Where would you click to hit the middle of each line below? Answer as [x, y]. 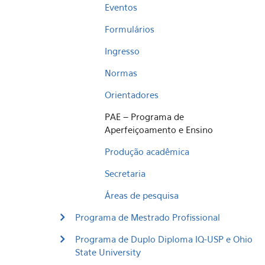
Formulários [130, 29]
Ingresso [122, 51]
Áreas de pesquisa [142, 195]
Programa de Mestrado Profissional [148, 217]
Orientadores [132, 95]
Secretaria [125, 173]
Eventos [121, 7]
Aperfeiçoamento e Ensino [159, 130]
